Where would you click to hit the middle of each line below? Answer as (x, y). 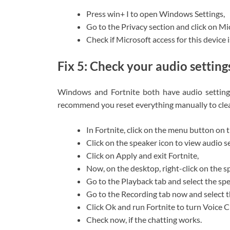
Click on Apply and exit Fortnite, (142, 155)
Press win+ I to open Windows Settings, (156, 14)
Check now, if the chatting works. (144, 219)
